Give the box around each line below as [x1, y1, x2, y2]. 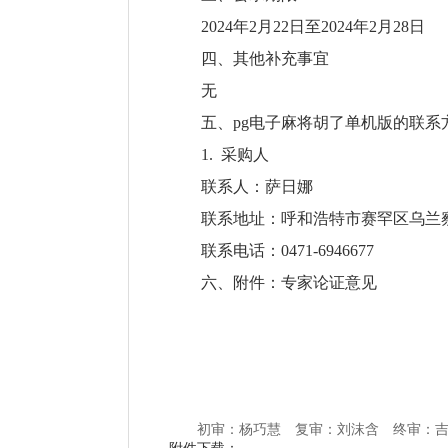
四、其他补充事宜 [201, 50, 329, 67]
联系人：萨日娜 [201, 178, 313, 195]
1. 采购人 [201, 146, 269, 163]
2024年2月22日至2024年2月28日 [201, 18, 425, 35]
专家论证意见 [281, 274, 377, 291]
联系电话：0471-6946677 [201, 242, 374, 259]
